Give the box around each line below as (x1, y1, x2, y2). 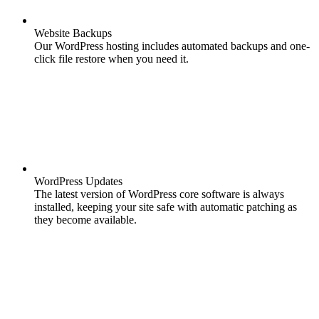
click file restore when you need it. (34, 53, 189, 66)
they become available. (34, 214, 137, 226)
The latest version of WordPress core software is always (34, 188, 284, 201)
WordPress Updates (34, 175, 122, 188)
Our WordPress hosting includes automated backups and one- (34, 40, 310, 53)
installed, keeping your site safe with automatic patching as (34, 201, 297, 214)
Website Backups (34, 27, 112, 40)
